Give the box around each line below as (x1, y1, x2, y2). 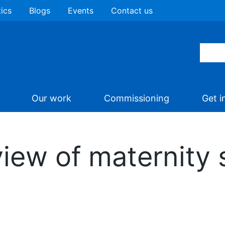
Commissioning (104, 93, 169, 103)
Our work (32, 93, 71, 103)
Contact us (111, 6, 153, 16)
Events (68, 6, 93, 16)
